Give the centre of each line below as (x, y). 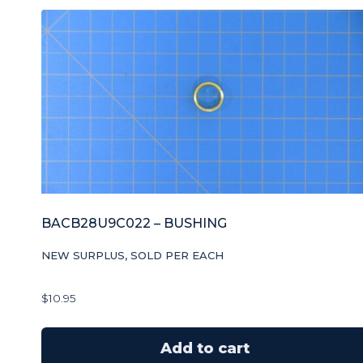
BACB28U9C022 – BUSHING (134, 224)
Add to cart (205, 348)
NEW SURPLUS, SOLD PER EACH (132, 256)
